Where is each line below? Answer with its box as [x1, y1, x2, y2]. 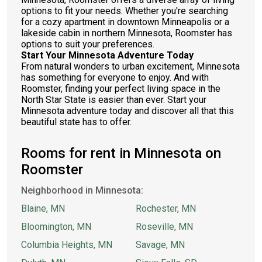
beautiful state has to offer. [21, 116, 132, 127]
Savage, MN [136, 239, 185, 250]
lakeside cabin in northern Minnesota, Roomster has [21, 27, 232, 39]
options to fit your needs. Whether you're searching [21, 5, 228, 16]
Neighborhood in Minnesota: [21, 185, 143, 196]
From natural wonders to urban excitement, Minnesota [21, 61, 240, 72]
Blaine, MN [21, 203, 65, 214]
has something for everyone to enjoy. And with [21, 72, 209, 83]
